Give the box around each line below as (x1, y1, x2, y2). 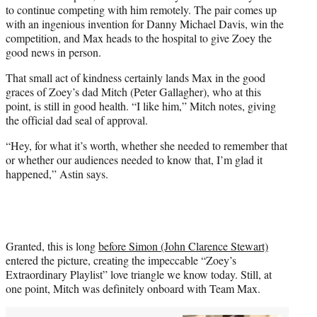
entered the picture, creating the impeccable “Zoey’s (6, 252, 236, 267)
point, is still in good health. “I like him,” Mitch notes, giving (6, 98, 276, 113)
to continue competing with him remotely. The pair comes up (6, 1, 277, 17)
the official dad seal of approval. (6, 112, 148, 127)
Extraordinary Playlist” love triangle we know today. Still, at (6, 266, 272, 282)
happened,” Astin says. (6, 166, 108, 181)
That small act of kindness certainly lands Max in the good (6, 69, 265, 85)
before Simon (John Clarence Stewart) (98, 238, 268, 253)
